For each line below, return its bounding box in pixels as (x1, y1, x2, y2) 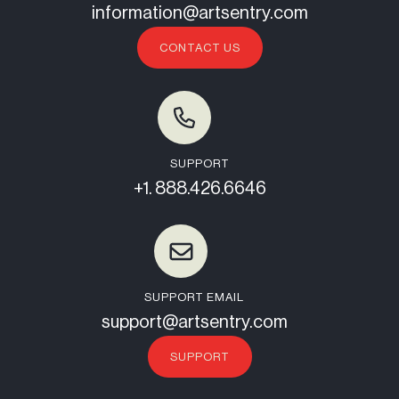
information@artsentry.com (91, 4, 308, 23)
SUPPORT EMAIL (144, 291, 245, 304)
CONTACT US (159, 42, 240, 54)
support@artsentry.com (101, 313, 288, 332)
